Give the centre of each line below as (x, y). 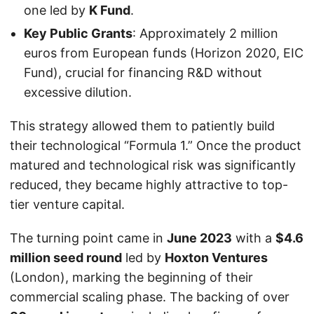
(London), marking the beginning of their (131, 278)
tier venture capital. (67, 205)
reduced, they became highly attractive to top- (149, 185)
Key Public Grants (78, 34)
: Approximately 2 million (205, 34)
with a (254, 238)
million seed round (66, 258)
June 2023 (199, 238)
